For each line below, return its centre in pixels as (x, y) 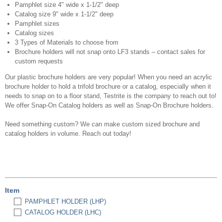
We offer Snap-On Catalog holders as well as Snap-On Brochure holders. (109, 105)
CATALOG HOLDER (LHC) (63, 212)
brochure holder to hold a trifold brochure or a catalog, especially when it (108, 86)
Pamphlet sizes (38, 24)
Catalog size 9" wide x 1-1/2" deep (64, 14)
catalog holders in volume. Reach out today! (68, 134)
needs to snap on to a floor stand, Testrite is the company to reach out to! (111, 96)
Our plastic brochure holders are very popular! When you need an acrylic (109, 77)
